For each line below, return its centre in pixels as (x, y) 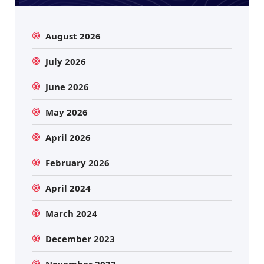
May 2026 (67, 112)
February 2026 (78, 163)
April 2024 (68, 188)
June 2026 (67, 87)
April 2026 (68, 137)
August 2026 (73, 36)
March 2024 (72, 213)
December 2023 (80, 239)
